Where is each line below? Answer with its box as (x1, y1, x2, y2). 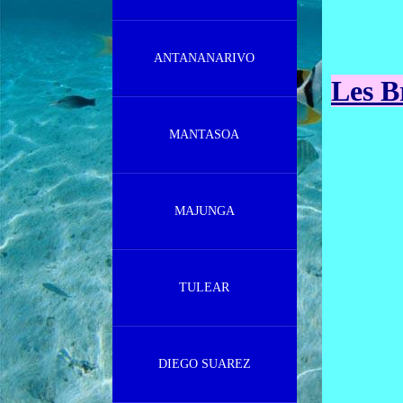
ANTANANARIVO (154, 51, 255, 65)
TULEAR (179, 281, 229, 294)
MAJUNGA (174, 204, 235, 218)
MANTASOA (169, 128, 239, 141)
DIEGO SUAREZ (157, 357, 251, 371)
